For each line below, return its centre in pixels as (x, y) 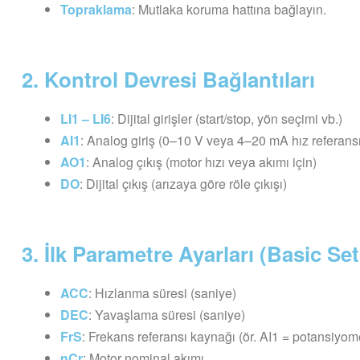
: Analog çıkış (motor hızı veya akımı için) (201, 162)
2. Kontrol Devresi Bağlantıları (168, 79)
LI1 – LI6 (86, 118)
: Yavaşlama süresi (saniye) (167, 314)
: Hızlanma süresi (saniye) (162, 292)
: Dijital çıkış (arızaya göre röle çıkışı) (183, 183)
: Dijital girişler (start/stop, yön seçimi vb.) (227, 118)
